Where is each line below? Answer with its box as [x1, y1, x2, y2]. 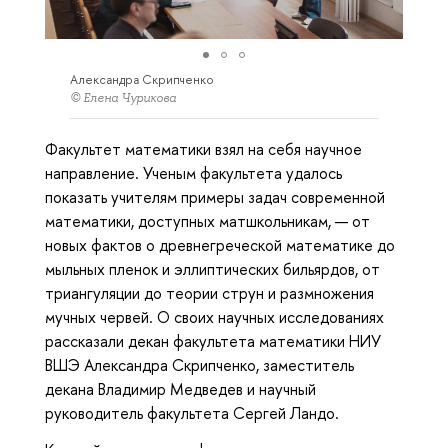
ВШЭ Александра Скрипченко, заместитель [45, 354, 354, 377]
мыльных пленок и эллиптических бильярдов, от [45, 258, 380, 281]
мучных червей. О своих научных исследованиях [45, 306, 384, 329]
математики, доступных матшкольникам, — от [45, 210, 370, 233]
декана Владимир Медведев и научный [45, 378, 316, 401]
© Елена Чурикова [70, 89, 176, 106]
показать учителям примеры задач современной [45, 186, 385, 209]
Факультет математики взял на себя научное [45, 138, 362, 161]
